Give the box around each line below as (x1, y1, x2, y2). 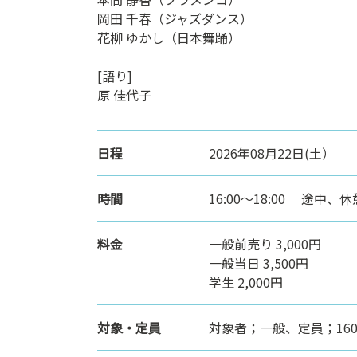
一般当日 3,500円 (209, 253, 308, 273)
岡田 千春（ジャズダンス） (97, 8, 253, 28)
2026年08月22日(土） (209, 143, 335, 163)
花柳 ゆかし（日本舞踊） (97, 27, 241, 47)
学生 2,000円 (209, 272, 283, 292)
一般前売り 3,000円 (209, 233, 321, 253)
